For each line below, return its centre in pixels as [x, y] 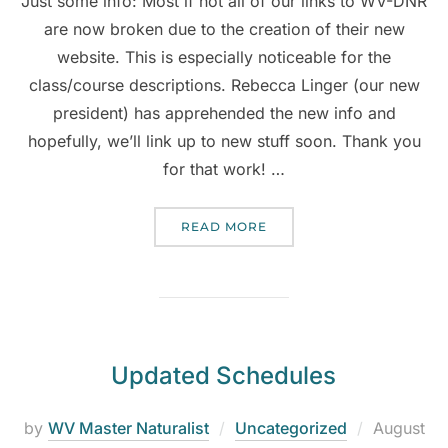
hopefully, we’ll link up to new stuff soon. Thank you [224, 141]
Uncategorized [290, 428]
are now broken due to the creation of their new [224, 29]
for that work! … [224, 169]
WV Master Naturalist [128, 428]
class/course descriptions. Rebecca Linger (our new [224, 85]
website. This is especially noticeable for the [224, 57]
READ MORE [224, 227]
